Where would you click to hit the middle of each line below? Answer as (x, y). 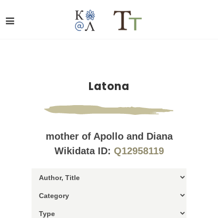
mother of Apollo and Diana (109, 136)
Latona (109, 86)
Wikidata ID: (84, 151)
